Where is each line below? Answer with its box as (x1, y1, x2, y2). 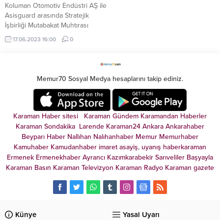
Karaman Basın (6, 163, 51, 172)
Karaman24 (106, 122, 140, 131)
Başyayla (187, 153, 213, 162)
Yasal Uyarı (123, 210, 160, 219)
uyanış (141, 142, 161, 151)
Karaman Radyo (115, 163, 163, 172)
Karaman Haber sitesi (13, 111, 82, 120)
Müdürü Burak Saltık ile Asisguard (5, 50, 107, 59)
